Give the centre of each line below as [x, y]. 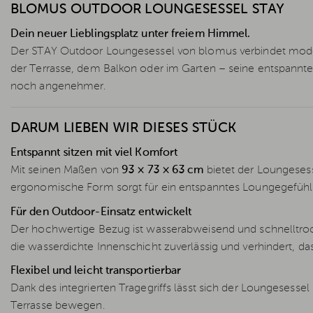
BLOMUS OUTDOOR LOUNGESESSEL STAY [147, 10]
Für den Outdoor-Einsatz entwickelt [101, 212]
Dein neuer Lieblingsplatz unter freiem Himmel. [131, 35]
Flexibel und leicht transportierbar [96, 271]
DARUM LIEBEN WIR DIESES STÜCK [123, 129]
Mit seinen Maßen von [66, 171]
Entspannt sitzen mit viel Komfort [94, 153]
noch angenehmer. [58, 87]
